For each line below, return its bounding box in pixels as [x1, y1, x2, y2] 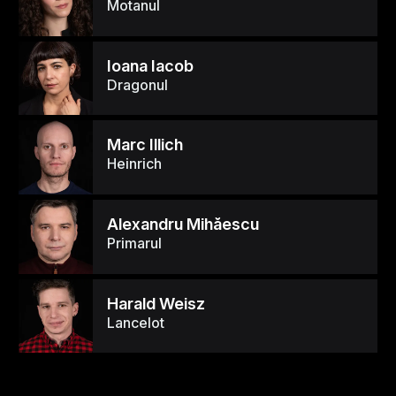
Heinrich [106, 155, 162, 173]
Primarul [106, 234, 162, 253]
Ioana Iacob [106, 55, 194, 75]
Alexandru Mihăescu [106, 214, 259, 234]
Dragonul [106, 75, 168, 94]
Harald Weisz [106, 293, 205, 313]
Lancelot [106, 313, 164, 331]
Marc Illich [106, 134, 183, 155]
